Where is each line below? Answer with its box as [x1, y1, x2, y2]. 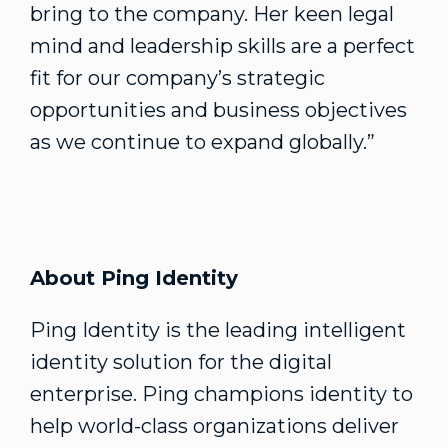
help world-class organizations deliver [30, 414, 399, 438]
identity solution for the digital [30, 350, 332, 374]
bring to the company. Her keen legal [30, 2, 394, 26]
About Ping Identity [30, 266, 238, 290]
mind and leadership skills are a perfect [30, 34, 415, 58]
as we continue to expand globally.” [30, 130, 375, 154]
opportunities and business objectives [30, 98, 407, 122]
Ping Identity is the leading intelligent [30, 318, 406, 342]
